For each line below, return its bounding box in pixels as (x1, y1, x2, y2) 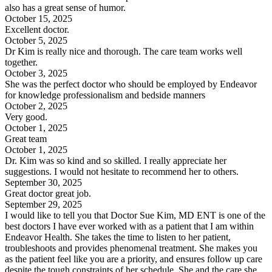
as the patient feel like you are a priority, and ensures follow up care (5, 253, 262, 264)
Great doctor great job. (5, 188, 91, 199)
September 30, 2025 (5, 177, 82, 188)
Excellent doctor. (5, 24, 69, 35)
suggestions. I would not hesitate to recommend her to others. (5, 166, 239, 177)
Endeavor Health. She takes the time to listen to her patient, (5, 231, 231, 242)
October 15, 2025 (5, 13, 72, 24)
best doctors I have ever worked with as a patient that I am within (5, 220, 254, 231)
